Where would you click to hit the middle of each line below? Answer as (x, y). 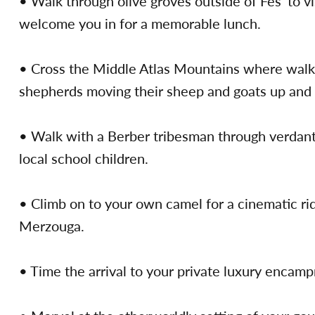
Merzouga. (53, 226)
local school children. (85, 159)
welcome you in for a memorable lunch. (140, 24)
